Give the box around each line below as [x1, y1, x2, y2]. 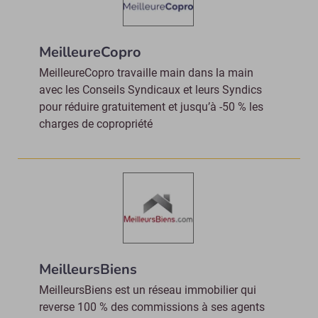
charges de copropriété [39, 117, 153, 131]
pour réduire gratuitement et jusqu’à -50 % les [39, 100, 263, 114]
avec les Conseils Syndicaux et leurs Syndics [39, 83, 262, 97]
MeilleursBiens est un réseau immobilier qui [39, 283, 256, 297]
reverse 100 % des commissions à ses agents [39, 300, 265, 314]
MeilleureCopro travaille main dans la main [39, 66, 253, 79]
